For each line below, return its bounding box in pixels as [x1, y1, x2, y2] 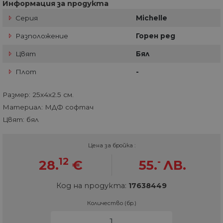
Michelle [136, 14, 167, 22]
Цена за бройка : [88, 142, 135, 149]
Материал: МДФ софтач [2, 103, 94, 111]
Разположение [13, 32, 68, 40]
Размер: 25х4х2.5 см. [2, 91, 74, 99]
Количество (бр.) [87, 200, 136, 207]
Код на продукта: [56, 181, 128, 191]
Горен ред [136, 32, 175, 40]
